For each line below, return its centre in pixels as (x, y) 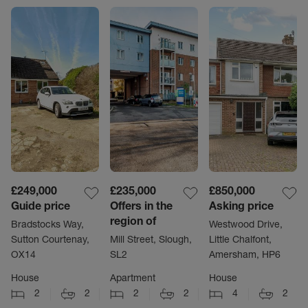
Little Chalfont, (240, 240)
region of (133, 221)
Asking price (241, 206)
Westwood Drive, (246, 224)
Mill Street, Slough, (151, 240)
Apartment (133, 278)
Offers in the (141, 206)
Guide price (41, 206)
